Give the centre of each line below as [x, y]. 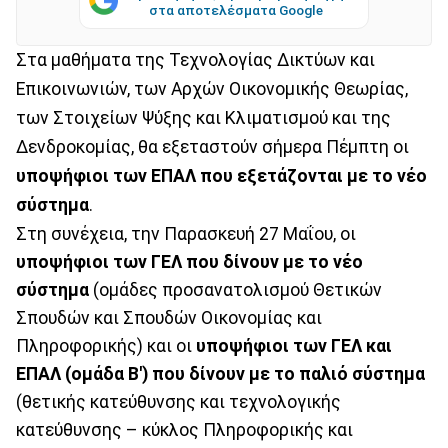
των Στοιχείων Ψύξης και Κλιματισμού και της [203, 117]
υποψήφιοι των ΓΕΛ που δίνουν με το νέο [189, 261]
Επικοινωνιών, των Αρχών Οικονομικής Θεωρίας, [212, 88]
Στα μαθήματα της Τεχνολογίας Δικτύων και [195, 59]
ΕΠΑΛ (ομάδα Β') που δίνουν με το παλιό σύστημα [220, 373]
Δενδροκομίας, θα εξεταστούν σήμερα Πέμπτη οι [212, 146]
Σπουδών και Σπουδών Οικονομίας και [169, 317]
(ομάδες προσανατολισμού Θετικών [235, 289]
